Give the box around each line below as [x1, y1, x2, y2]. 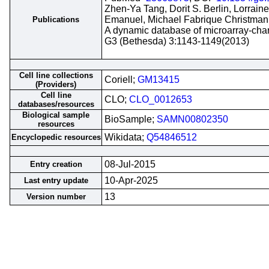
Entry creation [29, 160, 82, 169]
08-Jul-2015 [104, 159, 156, 169]
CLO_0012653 [129, 94, 192, 104]
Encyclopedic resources [11, 133, 101, 142]
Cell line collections [19, 71, 93, 80]
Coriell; [104, 74, 138, 85]
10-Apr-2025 [104, 175, 158, 186]
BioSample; [104, 114, 157, 124]
